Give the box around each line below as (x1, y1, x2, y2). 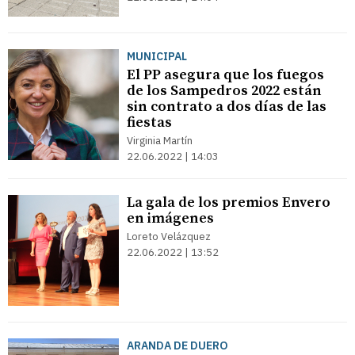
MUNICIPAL (127, 49, 187, 63)
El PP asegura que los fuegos (127, 66, 324, 84)
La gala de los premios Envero (127, 193, 330, 212)
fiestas (127, 113, 172, 132)
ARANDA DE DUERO (127, 338, 228, 353)
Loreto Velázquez (127, 230, 211, 243)
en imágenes (127, 209, 214, 227)
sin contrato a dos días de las (127, 97, 326, 116)
